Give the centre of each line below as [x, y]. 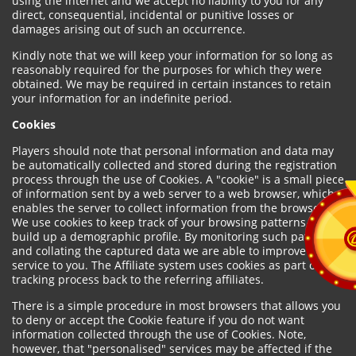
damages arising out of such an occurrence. [129, 29]
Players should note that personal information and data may [173, 151]
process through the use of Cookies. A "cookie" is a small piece [178, 179]
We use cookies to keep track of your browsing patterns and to [178, 222]
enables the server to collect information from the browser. [170, 208]
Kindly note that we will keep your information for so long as [172, 55]
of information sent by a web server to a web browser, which [173, 193]
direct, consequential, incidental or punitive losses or [153, 15]
